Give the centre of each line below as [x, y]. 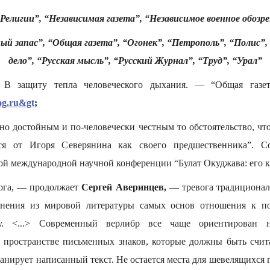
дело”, [21, 61]
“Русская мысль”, [74, 61]
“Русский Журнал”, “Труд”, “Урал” [187, 61]
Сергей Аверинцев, [124, 187]
